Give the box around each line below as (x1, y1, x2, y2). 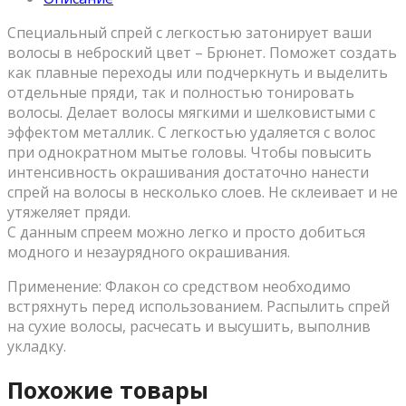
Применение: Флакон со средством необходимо (7, 275, 351, 296)
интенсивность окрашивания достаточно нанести (7, 161, 369, 182)
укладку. (7, 335, 66, 356)
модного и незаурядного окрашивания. (7, 241, 290, 262)
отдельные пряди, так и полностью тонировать (7, 82, 354, 102)
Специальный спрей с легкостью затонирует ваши (7, 22, 372, 43)
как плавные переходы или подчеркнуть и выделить (7, 62, 388, 82)
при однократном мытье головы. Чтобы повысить (7, 141, 372, 162)
